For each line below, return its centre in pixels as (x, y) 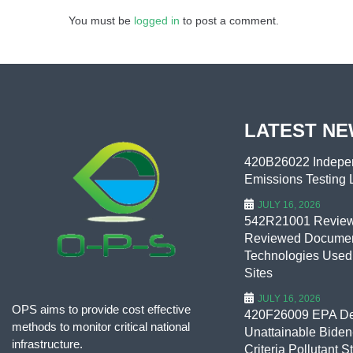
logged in (157, 20)
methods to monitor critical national (101, 327)
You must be (101, 20)
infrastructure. (47, 344)
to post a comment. (229, 20)
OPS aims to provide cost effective (101, 309)
